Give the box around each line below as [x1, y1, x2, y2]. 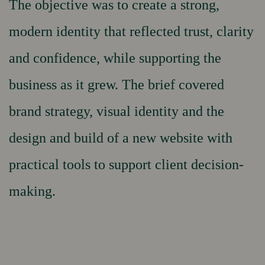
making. [9, 183, 56, 199]
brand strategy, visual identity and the [9, 104, 224, 119]
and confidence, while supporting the [9, 50, 221, 66]
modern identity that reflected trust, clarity [9, 24, 254, 39]
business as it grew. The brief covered [9, 77, 224, 92]
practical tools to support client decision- [9, 157, 244, 172]
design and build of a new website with [9, 130, 232, 146]
